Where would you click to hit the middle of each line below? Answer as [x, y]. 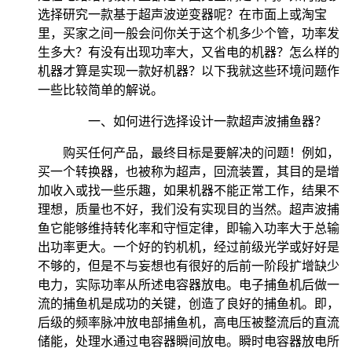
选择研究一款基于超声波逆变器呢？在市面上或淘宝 [182, 14]
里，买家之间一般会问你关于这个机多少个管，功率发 [189, 33]
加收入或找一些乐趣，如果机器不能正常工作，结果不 [189, 190]
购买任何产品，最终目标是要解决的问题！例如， [201, 152]
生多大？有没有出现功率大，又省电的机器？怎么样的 [189, 52]
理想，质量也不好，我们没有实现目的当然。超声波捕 [189, 209]
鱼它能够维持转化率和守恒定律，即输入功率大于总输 [189, 228]
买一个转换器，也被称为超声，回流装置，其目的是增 [189, 171]
